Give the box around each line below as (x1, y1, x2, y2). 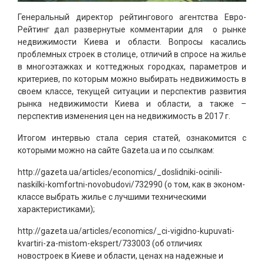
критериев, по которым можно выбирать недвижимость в (18, 74, 246, 84)
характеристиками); (18, 204, 95, 214)
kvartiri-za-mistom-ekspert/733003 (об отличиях (18, 239, 202, 249)
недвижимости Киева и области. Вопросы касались (18, 37, 246, 47)
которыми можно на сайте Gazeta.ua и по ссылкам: (18, 146, 214, 156)
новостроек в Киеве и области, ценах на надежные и (18, 251, 223, 261)
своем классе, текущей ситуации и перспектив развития (18, 87, 246, 97)
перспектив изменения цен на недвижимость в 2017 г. (18, 111, 230, 121)
